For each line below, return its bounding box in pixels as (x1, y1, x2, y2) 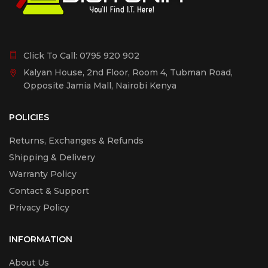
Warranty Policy (9, 168, 77, 179)
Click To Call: (23, 50, 80, 61)
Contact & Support (9, 185, 89, 196)
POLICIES (9, 111, 49, 123)
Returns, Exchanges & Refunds (9, 135, 144, 146)
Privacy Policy (9, 202, 69, 213)
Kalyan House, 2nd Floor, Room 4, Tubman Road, (23, 66, 233, 78)
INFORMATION (9, 233, 72, 245)
